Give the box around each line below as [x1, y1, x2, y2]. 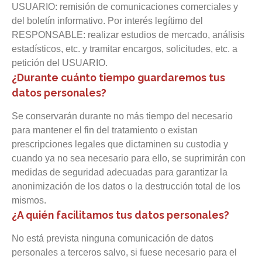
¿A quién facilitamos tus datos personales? [12, 209, 229, 221]
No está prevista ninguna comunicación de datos [12, 233, 213, 243]
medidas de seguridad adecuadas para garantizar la [12, 167, 227, 177]
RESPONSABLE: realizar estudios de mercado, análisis [12, 30, 244, 40]
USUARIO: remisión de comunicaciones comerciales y [12, 2, 238, 12]
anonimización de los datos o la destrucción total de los [12, 181, 240, 191]
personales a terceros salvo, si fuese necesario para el [12, 247, 237, 257]
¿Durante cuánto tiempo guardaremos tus [12, 71, 225, 84]
